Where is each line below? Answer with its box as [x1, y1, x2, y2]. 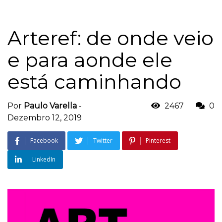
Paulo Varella [24, 101, 77, 111]
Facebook [30, 136, 58, 145]
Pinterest [146, 136, 170, 145]
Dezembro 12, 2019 [7, 112, 82, 122]
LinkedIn [32, 155, 55, 164]
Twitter [93, 136, 112, 145]
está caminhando [7, 69, 181, 94]
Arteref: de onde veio [7, 25, 214, 50]
